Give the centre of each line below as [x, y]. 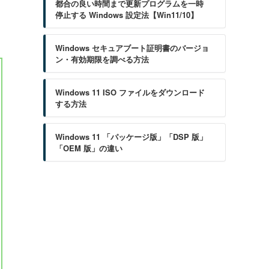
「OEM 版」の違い [89, 148]
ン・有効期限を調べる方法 [102, 59]
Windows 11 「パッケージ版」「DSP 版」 [131, 137]
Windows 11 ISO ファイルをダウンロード [130, 92]
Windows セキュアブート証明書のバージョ [132, 48]
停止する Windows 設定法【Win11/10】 [127, 15]
